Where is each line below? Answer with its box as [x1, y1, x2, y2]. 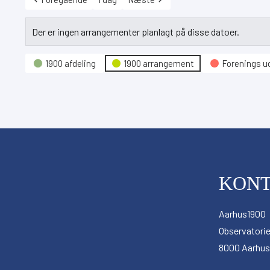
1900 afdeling [45, 58, 96, 69]
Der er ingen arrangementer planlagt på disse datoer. [32, 26, 239, 37]
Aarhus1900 [219, 208, 266, 219]
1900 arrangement [124, 58, 194, 69]
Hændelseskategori [25, 55, 114, 67]
